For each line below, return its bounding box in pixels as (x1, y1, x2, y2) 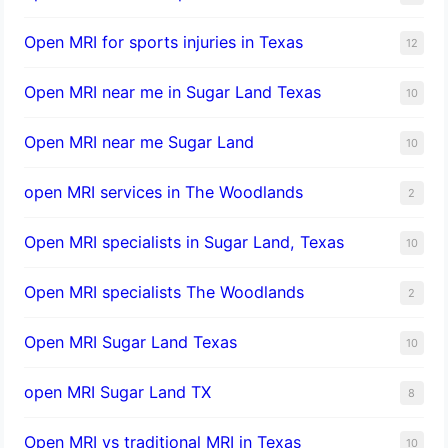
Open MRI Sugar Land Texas (24, 331, 238, 352)
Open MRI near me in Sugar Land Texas (24, 81, 322, 102)
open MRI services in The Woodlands (24, 181, 304, 202)
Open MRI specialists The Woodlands (24, 281, 305, 302)
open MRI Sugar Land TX (24, 381, 212, 402)
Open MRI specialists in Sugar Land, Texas (24, 231, 345, 252)
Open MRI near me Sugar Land (24, 131, 255, 152)
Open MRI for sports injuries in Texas (24, 31, 304, 52)
